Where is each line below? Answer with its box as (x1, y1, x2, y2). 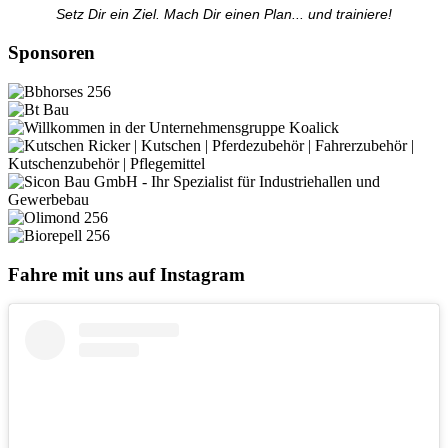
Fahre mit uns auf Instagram (8, 263, 245, 285)
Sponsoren (8, 42, 95, 64)
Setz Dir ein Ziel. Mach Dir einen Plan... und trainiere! (56, 6, 392, 23)
